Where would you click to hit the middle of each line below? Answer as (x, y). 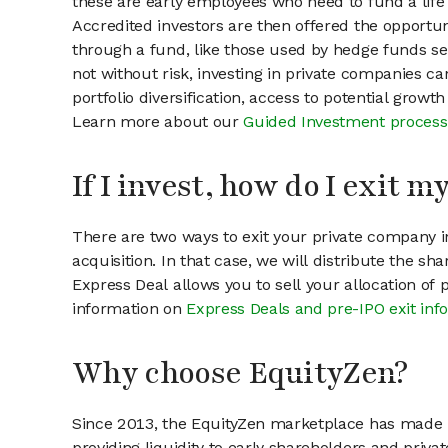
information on (129, 309)
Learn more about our (158, 122)
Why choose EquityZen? (240, 374)
